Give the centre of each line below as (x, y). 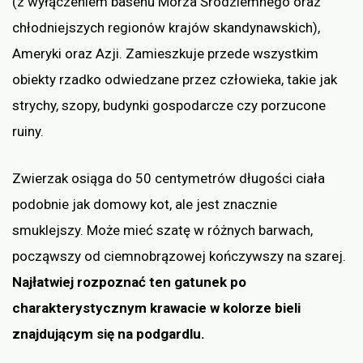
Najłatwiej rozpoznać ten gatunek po (129, 282)
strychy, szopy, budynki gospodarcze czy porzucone (169, 106)
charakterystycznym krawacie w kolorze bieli (156, 307)
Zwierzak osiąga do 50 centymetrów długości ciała (169, 178)
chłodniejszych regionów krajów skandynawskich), (166, 28)
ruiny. (28, 132)
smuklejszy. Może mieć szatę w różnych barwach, (162, 230)
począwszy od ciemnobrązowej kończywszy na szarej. (179, 256)
